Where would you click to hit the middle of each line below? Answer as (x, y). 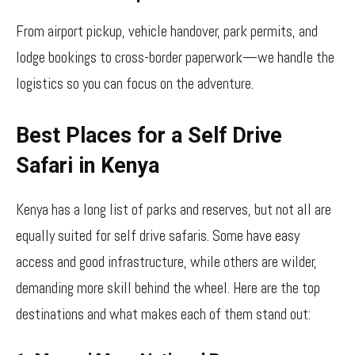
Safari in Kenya (88, 166)
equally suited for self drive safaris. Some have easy (158, 236)
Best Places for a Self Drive (149, 136)
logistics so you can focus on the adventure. (135, 84)
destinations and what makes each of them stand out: (163, 314)
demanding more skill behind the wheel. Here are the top (168, 288)
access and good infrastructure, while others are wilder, (166, 262)
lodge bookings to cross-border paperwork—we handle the (175, 57)
